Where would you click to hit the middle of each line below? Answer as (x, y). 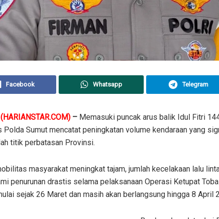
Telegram (196, 85)
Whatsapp (107, 85)
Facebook (20, 85)
